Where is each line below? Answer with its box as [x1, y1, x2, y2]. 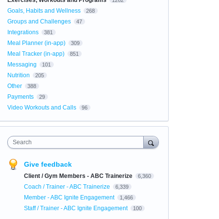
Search [12, 139, 32, 146]
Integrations [7, 29, 39, 36]
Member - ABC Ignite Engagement [23, 194, 116, 201]
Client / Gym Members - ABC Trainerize [23, 173, 134, 179]
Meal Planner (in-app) [7, 40, 66, 46]
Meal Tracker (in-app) [7, 50, 65, 57]
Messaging [7, 61, 37, 68]
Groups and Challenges [7, 18, 71, 25]
